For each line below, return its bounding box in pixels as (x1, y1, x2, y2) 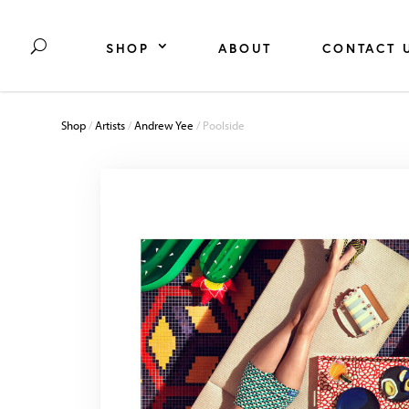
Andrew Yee (134, 118, 194, 132)
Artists (95, 118, 126, 132)
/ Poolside (194, 118, 246, 132)
